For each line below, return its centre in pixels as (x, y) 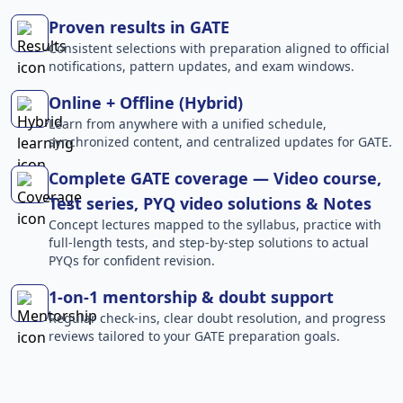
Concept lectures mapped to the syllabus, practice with (215, 224)
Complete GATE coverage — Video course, (215, 178)
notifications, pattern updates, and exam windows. (201, 66)
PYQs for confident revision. (132, 260)
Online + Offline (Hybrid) (146, 103)
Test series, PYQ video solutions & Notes (210, 203)
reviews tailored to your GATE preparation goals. (194, 336)
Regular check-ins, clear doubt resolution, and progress (217, 318)
